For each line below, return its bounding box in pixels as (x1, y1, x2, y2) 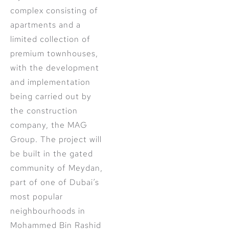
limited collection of (10, 34, 90, 45)
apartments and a (10, 19, 81, 31)
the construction (10, 105, 78, 117)
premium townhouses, (10, 48, 98, 59)
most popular (10, 191, 63, 202)
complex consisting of (10, 5, 98, 16)
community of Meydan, (10, 163, 103, 174)
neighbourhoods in (10, 205, 85, 217)
